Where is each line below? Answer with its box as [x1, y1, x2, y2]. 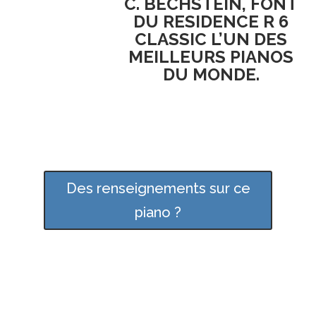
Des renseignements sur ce [66, 179, 250, 197]
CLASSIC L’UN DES [135, 28, 288, 49]
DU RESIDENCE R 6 [133, 11, 289, 32]
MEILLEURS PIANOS [128, 46, 294, 67]
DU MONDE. [162, 63, 260, 85]
